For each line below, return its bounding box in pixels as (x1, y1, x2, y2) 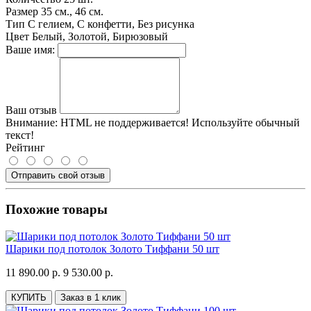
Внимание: (6, 116, 58, 128)
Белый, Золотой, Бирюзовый (32, 30, 168, 42)
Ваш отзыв (6, 103, 57, 116)
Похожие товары (6, 202, 108, 217)
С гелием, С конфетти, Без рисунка (28, 17, 194, 30)
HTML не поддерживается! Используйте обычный (58, 116, 300, 128)
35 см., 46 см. (41, 5, 103, 17)
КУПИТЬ (11, 292, 47, 303)
